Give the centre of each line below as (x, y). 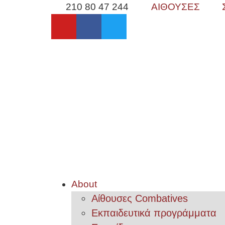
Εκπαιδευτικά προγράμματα (154, 213)
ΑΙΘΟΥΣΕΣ (175, 7)
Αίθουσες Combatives (140, 198)
